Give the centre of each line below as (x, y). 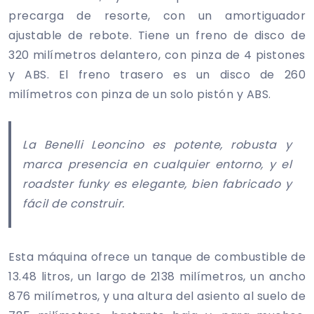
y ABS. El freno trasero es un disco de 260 (157, 74)
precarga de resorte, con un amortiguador (157, 15)
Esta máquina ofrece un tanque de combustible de (157, 257)
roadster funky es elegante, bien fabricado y (157, 184)
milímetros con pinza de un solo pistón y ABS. (140, 94)
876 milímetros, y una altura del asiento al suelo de (157, 296)
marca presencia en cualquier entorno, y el (157, 164)
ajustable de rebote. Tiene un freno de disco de (157, 35)
